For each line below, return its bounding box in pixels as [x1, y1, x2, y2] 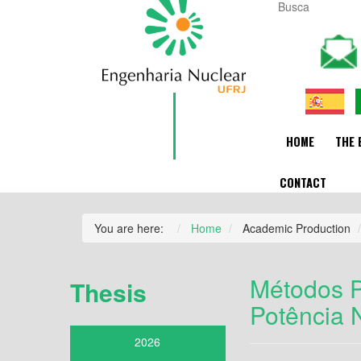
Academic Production [243, 220, 351, 237]
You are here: [94, 220, 170, 237]
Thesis [70, 275, 147, 310]
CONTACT [280, 173, 326, 191]
